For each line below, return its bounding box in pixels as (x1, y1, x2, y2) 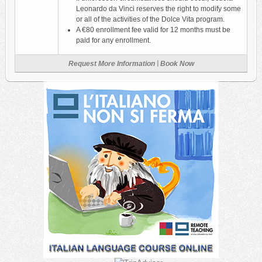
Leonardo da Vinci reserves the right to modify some (76, 5, 241, 13)
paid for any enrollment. (76, 36, 151, 45)
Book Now (160, 60, 194, 68)
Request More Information (68, 60, 155, 68)
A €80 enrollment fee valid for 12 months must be (76, 26, 230, 35)
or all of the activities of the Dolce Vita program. (76, 15, 225, 24)
